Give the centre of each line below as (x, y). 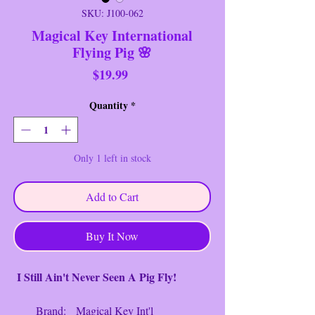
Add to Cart (112, 196)
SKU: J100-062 (112, 13)
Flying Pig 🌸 (112, 52)
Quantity (108, 105)
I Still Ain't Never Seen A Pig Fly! (95, 276)
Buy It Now (112, 236)
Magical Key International (112, 35)
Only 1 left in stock (112, 157)
